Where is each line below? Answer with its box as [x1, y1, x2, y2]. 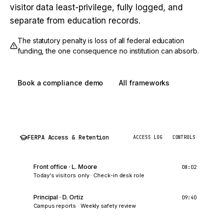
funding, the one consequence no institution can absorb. [18, 47, 199, 55]
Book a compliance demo [18, 78, 104, 87]
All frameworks [119, 78, 170, 87]
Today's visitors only [33, 172, 89, 179]
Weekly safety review [80, 202, 137, 209]
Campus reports [33, 202, 76, 209]
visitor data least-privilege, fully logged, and [10, 2, 183, 12]
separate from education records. [10, 16, 140, 26]
